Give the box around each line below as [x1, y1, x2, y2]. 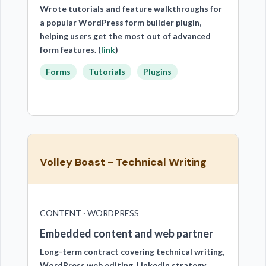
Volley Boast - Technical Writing [39, 155, 207, 169]
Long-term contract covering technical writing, [39, 246, 224, 256]
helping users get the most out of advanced [39, 31, 211, 41]
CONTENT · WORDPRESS [39, 208, 139, 218]
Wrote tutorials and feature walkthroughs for [39, 4, 222, 14]
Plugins [142, 66, 172, 77]
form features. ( [39, 45, 101, 55]
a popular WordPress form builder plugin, [39, 17, 201, 27]
